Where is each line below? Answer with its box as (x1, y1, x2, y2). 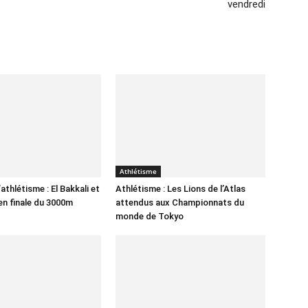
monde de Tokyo (115, 211, 184, 221)
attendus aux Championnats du (115, 197, 244, 208)
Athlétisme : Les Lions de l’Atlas (115, 184, 245, 194)
